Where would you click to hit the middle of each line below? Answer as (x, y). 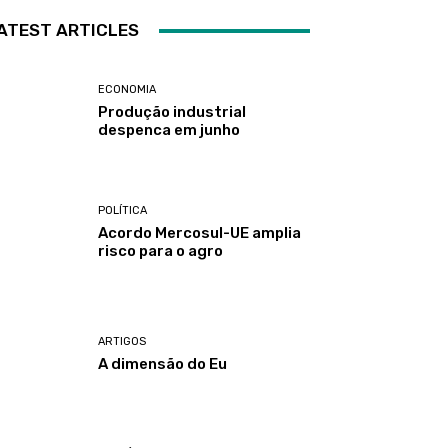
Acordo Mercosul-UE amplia (200, 233)
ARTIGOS (122, 341)
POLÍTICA (123, 211)
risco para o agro (161, 251)
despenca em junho (169, 130)
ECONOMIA (127, 90)
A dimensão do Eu (163, 363)
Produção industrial (172, 112)
